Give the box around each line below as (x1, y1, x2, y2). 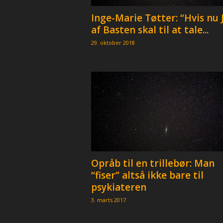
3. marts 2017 (91, 196, 126, 204)
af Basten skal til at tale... (91, 23, 209, 36)
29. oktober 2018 (91, 39, 135, 46)
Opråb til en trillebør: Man (91, 157, 215, 170)
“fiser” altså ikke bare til (91, 169, 204, 182)
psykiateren (91, 181, 146, 194)
